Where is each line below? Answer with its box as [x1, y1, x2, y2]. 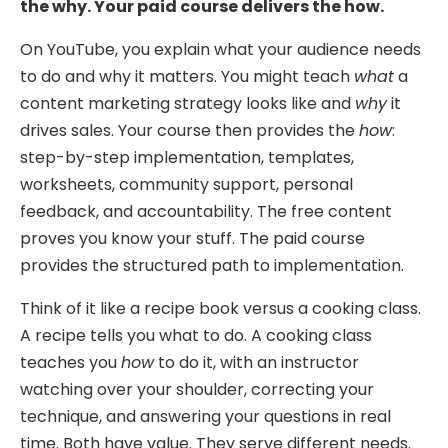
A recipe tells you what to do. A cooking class [20, 323, 372, 347]
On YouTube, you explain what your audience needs [20, 37, 421, 61]
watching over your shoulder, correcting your [20, 377, 374, 401]
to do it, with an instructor [154, 350, 359, 374]
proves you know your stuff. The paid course [20, 226, 365, 250]
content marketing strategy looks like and [20, 91, 355, 115]
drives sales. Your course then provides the [20, 118, 359, 142]
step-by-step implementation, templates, [20, 145, 354, 169]
